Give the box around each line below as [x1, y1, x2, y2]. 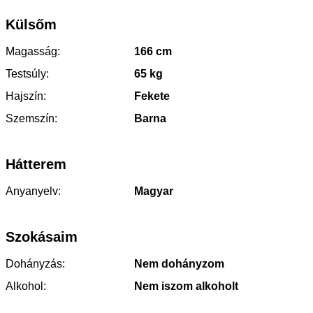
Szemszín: [6, 112, 57, 124]
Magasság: [6, 45, 60, 57]
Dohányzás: [6, 257, 65, 270]
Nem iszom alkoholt [131, 279, 238, 292]
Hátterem [6, 156, 66, 172]
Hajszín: [6, 89, 46, 102]
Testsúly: [6, 67, 49, 80]
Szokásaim [6, 228, 78, 245]
